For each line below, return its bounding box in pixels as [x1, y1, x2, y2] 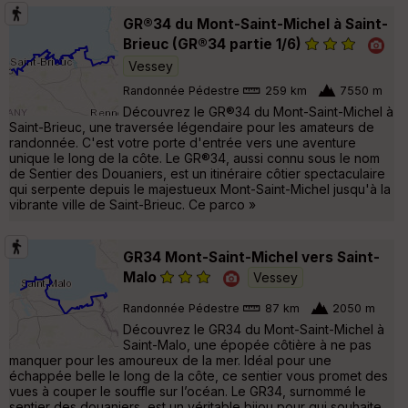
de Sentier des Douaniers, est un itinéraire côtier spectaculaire [9, 165, 385, 181]
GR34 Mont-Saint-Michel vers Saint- [123, 248, 380, 266]
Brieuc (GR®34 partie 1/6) [123, 35, 301, 53]
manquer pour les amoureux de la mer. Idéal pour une [9, 352, 331, 368]
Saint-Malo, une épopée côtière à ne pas [123, 336, 372, 352]
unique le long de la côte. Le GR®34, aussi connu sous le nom [9, 149, 380, 166]
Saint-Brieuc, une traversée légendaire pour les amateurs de [9, 118, 374, 135]
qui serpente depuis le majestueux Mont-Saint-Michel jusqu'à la [9, 180, 391, 197]
